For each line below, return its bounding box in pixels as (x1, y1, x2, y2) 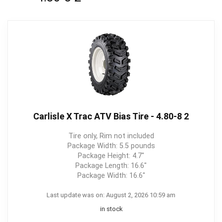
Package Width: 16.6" (77, 171, 145, 180)
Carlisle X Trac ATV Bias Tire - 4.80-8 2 (33, 111, 189, 121)
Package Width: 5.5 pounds (67, 142, 155, 150)
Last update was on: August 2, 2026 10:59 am (47, 191, 175, 199)
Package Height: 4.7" (78, 152, 144, 160)
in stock (100, 205, 122, 213)
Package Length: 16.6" (75, 162, 147, 170)
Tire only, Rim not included (68, 132, 154, 140)
